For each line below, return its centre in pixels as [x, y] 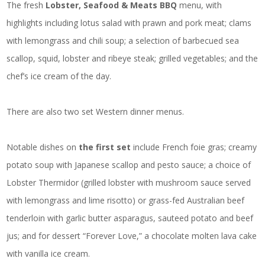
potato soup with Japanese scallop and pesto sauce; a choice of [129, 164]
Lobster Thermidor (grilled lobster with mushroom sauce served [129, 182]
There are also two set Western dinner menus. [96, 111]
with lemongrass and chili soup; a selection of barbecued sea [123, 40]
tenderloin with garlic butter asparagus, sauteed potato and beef [130, 218]
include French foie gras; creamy [194, 147]
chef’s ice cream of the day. [59, 76]
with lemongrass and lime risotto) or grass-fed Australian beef [126, 200]
